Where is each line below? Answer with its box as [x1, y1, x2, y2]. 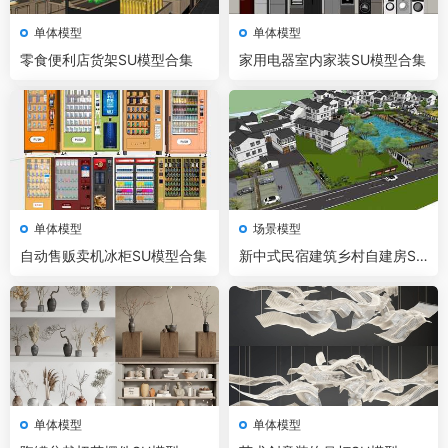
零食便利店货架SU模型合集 [20, 51, 193, 68]
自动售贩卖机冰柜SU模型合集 [20, 247, 207, 264]
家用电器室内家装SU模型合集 [239, 51, 426, 68]
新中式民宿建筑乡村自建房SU [239, 247, 426, 264]
